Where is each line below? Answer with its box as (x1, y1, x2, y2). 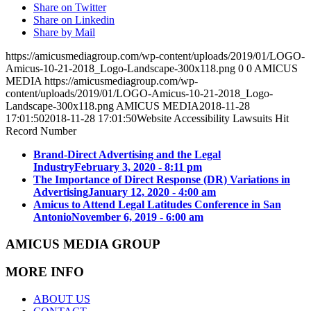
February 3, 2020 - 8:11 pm (74, 160, 202, 173)
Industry (33, 160, 74, 173)
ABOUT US (33, 292, 90, 305)
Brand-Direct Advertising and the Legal (33, 148, 221, 160)
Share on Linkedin (33, 13, 115, 26)
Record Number (6, 124, 76, 137)
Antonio (33, 210, 72, 223)
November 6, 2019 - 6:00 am (72, 210, 203, 223)
